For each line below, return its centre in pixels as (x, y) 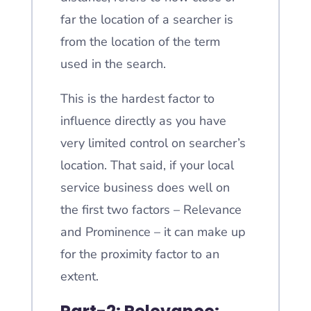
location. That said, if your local (147, 165)
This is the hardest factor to (137, 99)
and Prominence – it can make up (153, 232)
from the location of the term (140, 42)
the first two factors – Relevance (151, 210)
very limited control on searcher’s (153, 143)
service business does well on (145, 187)
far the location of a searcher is (146, 19)
